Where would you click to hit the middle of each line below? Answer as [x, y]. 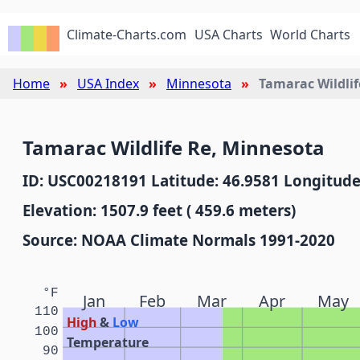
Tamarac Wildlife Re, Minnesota [174, 147]
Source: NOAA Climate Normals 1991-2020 [179, 240]
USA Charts [228, 35]
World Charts [311, 35]
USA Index [108, 84]
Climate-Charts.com [127, 35]
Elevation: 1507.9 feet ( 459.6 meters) [159, 210]
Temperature [108, 342]
